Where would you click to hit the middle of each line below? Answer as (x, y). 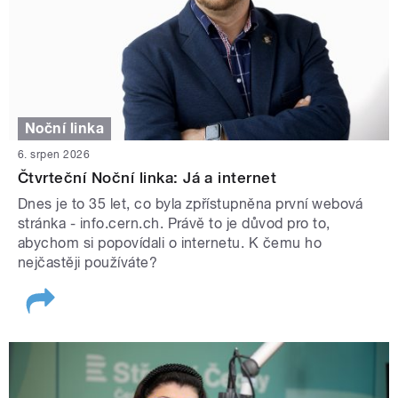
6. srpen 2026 (54, 155)
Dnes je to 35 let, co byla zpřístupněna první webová (191, 204)
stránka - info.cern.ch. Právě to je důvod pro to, (174, 224)
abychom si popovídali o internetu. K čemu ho (170, 243)
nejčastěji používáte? (88, 263)
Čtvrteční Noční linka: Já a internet (147, 178)
